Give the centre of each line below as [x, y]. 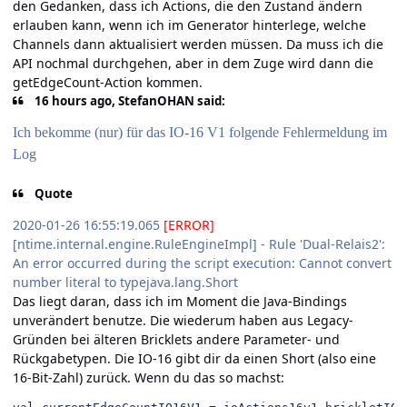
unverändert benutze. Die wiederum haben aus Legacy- [183, 320]
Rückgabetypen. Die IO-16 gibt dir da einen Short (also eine [194, 358]
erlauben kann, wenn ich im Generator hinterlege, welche [189, 25]
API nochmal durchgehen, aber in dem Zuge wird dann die [193, 64]
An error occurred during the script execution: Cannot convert [202, 263]
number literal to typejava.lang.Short [125, 282]
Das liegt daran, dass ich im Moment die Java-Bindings [180, 301]
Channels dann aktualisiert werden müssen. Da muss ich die [198, 45]
